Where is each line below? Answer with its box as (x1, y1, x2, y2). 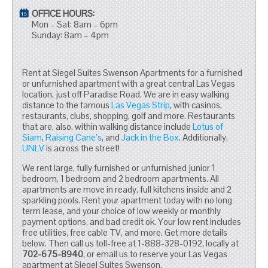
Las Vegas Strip (111, 99, 170, 111)
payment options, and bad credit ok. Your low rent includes (22, 216, 242, 228)
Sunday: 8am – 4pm (32, 29, 109, 41)
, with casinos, (170, 99, 223, 111)
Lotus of (193, 121, 224, 133)
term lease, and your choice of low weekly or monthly (22, 205, 221, 217)
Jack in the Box (121, 132, 179, 144)
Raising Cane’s (45, 132, 102, 144)
